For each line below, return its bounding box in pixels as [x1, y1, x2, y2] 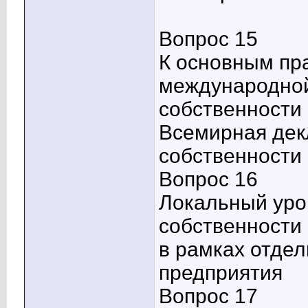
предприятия [159, 261, 283, 285]
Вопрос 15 [159, 27, 258, 51]
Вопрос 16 [159, 168, 258, 191]
